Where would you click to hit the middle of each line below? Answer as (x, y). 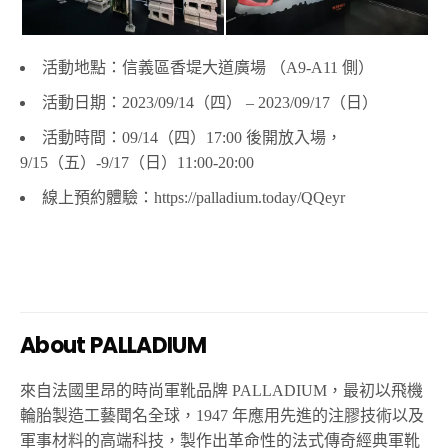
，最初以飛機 (375, 391)
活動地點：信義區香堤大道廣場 (154, 68)
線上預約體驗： (98, 198)
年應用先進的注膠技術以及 (328, 416)
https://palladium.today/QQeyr (249, 198)
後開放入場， (294, 138)
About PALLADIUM (113, 346)
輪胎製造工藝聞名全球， (108, 416)
